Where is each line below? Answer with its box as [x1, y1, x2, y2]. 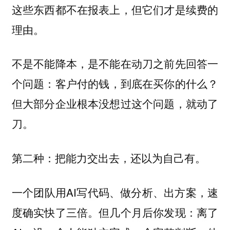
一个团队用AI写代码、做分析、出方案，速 [11, 184, 219, 200]
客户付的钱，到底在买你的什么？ [55, 76, 219, 91]
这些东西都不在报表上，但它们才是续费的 [11, 1, 219, 17]
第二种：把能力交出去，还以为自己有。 [11, 150, 206, 165]
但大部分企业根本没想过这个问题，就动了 [11, 95, 219, 111]
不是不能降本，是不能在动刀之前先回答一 [11, 55, 219, 71]
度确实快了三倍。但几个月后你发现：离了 [11, 204, 219, 220]
